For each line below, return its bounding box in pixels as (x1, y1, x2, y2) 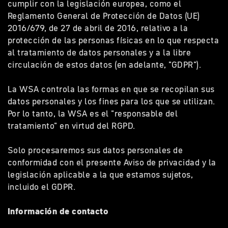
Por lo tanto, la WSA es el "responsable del (8, 107, 178, 120)
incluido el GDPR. (8, 181, 80, 193)
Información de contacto (8, 205, 113, 217)
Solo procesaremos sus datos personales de (8, 144, 183, 156)
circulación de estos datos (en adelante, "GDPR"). (8, 59, 206, 71)
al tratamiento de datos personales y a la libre (8, 46, 191, 59)
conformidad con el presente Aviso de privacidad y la (8, 156, 216, 168)
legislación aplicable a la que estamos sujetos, (8, 168, 193, 181)
